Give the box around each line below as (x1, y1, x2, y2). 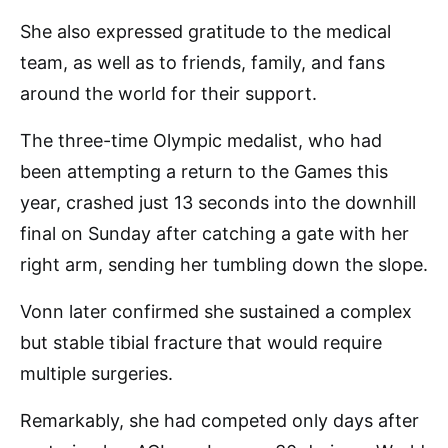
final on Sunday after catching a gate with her (20, 222, 409, 244)
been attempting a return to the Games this (20, 160, 388, 182)
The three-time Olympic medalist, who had (20, 129, 382, 151)
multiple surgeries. (20, 362, 173, 384)
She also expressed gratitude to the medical (20, 20, 391, 42)
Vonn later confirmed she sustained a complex (20, 300, 412, 322)
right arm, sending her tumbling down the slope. (20, 253, 428, 275)
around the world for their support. (20, 82, 317, 104)
